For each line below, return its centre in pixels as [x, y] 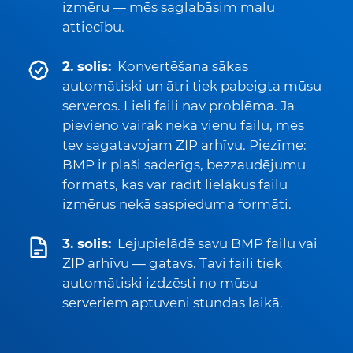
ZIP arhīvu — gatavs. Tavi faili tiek [172, 263]
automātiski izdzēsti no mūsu [160, 283]
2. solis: [87, 66]
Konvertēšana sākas [183, 66]
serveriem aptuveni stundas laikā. [173, 303]
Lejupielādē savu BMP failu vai [217, 243]
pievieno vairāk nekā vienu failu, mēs [183, 125]
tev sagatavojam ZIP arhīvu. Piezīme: [184, 145]
